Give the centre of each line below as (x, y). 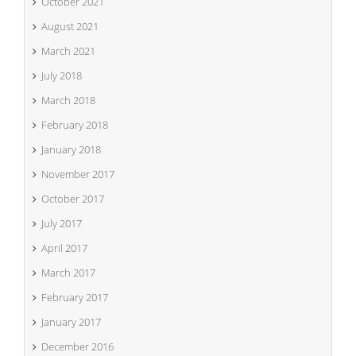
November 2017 (78, 174)
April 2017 (64, 248)
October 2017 (73, 199)
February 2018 (75, 125)
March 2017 (68, 273)
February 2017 (75, 297)
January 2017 (71, 322)
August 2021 (70, 26)
